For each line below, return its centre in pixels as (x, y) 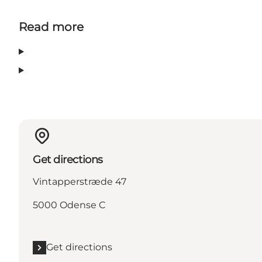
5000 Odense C (69, 205)
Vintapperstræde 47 (80, 182)
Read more (51, 27)
